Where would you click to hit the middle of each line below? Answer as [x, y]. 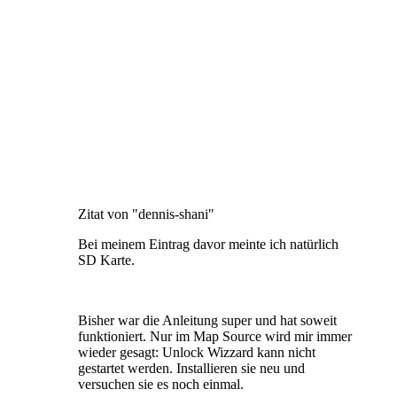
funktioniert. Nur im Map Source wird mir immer [215, 336]
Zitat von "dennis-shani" [146, 214]
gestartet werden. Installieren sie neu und [191, 368]
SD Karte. [106, 260]
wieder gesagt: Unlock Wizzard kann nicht [197, 352]
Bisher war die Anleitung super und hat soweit [207, 320]
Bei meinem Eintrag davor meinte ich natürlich [208, 244]
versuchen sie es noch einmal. [161, 384]
